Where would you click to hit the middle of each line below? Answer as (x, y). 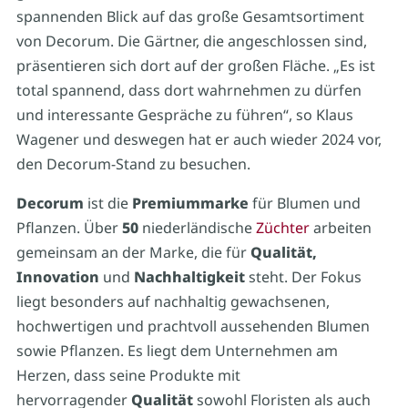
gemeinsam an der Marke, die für (133, 253)
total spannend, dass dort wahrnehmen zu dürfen (189, 91)
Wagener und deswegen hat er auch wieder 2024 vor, (199, 140)
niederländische (197, 228)
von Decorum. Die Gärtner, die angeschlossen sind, (191, 41)
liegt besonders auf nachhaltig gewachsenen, (173, 302)
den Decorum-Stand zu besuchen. (133, 164)
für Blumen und (304, 204)
